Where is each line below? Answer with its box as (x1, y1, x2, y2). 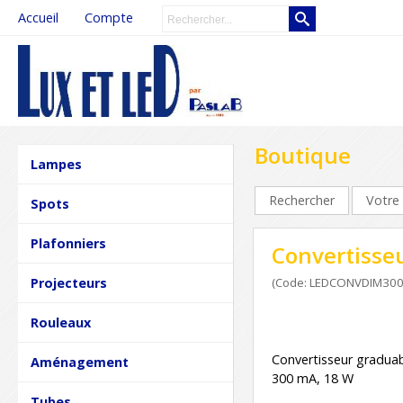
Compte (84, 9, 133, 26)
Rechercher (269, 192, 335, 209)
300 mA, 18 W (272, 370, 354, 387)
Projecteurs (31, 274, 108, 291)
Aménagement (31, 354, 130, 371)
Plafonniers (31, 235, 107, 252)
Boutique (255, 140, 351, 170)
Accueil (18, 9, 58, 26)
